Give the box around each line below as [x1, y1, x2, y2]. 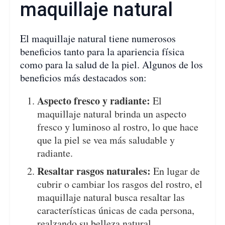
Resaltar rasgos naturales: [37, 163, 151, 178]
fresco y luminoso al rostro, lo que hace [37, 120, 199, 134]
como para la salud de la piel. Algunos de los [20, 57, 203, 71]
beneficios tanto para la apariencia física [20, 44, 184, 58]
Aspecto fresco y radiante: [37, 93, 151, 108]
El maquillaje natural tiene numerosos [20, 31, 176, 45]
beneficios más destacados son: [20, 70, 147, 84]
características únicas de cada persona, [37, 203, 195, 217]
